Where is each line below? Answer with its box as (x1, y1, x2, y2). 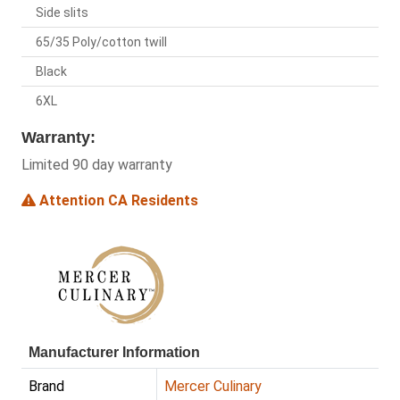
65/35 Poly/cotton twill (36, 35, 167, 50)
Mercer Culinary (164, 378, 262, 396)
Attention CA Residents (36, 192, 198, 210)
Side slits (36, 5, 88, 21)
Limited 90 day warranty (21, 156, 172, 174)
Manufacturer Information (29, 345, 200, 361)
